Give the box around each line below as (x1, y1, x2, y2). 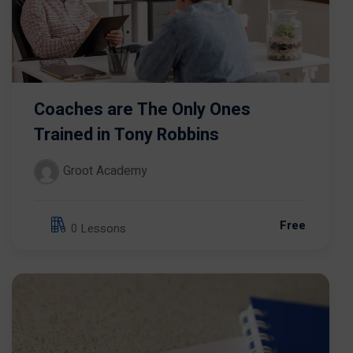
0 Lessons (71, 219, 126, 237)
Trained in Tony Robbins (34, 122, 219, 148)
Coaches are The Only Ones (34, 97, 251, 123)
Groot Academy (63, 162, 147, 181)
